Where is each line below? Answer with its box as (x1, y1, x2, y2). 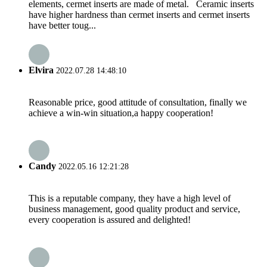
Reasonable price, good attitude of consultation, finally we (29, 97, 247, 107)
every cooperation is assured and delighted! (29, 215, 191, 225)
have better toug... (29, 20, 96, 31)
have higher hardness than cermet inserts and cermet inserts (29, 10, 250, 20)
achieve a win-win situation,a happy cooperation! (29, 107, 213, 118)
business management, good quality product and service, (29, 204, 240, 215)
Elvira (29, 64, 54, 75)
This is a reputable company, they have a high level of (29, 193, 231, 204)
